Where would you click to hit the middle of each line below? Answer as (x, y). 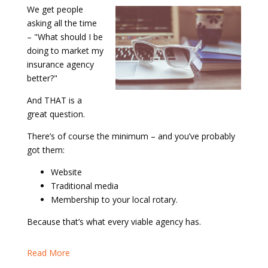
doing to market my (65, 51)
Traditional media (84, 186)
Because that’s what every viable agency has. (114, 222)
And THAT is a (54, 100)
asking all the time (62, 23)
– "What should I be (65, 37)
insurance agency (60, 65)
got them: (45, 150)
